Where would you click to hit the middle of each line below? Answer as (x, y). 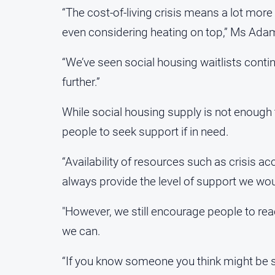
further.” (81, 82)
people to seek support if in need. (145, 132)
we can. (81, 231)
